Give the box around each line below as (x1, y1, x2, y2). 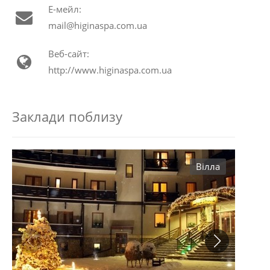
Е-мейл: (48, 3, 81, 16)
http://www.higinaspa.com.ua (48, 64, 172, 77)
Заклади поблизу (12, 107, 122, 126)
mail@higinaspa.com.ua (48, 19, 147, 32)
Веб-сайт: (48, 48, 89, 60)
